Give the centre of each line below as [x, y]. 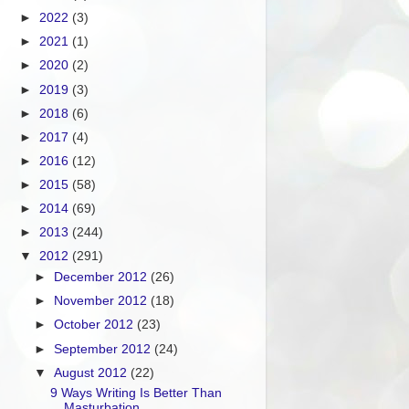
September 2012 [105, 349]
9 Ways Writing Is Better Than [136, 393]
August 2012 [93, 372]
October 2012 [96, 325]
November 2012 [103, 301]
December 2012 [103, 278]
